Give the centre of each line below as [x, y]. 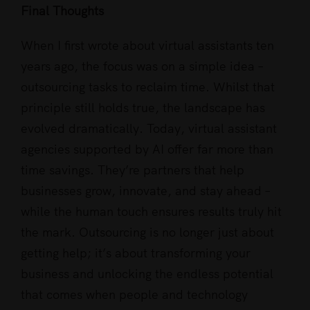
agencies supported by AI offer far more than [147, 149]
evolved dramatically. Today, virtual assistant [149, 129]
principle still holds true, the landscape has [143, 108]
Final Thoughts [62, 11]
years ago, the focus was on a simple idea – [142, 66]
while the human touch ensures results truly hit [151, 212]
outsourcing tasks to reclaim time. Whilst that [148, 87]
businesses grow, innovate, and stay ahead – [146, 191]
